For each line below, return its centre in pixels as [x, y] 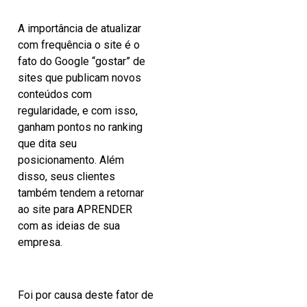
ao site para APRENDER [75, 209]
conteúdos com [55, 94]
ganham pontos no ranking [80, 127]
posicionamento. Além [71, 160]
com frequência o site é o [79, 45]
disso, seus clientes [66, 176]
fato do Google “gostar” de [82, 61]
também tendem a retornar [81, 193]
